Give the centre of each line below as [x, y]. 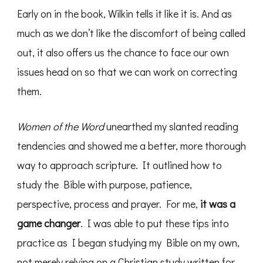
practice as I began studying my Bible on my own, [128, 243]
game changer [49, 223]
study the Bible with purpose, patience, [104, 185]
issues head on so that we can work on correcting [127, 72]
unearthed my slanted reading [171, 127]
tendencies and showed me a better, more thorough [131, 146]
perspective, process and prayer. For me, [109, 204]
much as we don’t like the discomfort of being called [131, 33]
